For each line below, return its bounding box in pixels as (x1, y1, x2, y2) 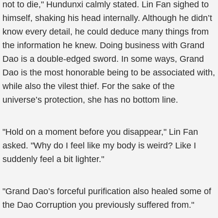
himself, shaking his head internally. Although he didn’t (2, 13, 212, 23)
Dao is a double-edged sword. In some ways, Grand (2, 54, 204, 64)
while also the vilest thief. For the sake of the (2, 81, 175, 91)
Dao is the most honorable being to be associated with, (2, 68, 215, 77)
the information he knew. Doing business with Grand (2, 40, 204, 50)
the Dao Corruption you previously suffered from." (2, 200, 194, 210)
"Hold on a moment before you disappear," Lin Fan (2, 127, 198, 137)
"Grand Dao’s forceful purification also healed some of (2, 186, 211, 196)
